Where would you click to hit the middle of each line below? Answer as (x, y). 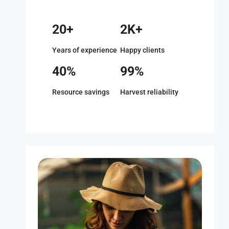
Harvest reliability (149, 92)
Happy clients (142, 50)
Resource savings (81, 92)
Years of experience (85, 50)
